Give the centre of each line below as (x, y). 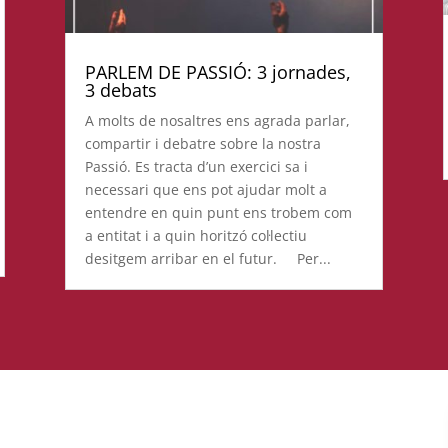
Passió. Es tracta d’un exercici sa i (196, 167)
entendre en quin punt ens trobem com (218, 213)
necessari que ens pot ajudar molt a (205, 190)
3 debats (120, 90)
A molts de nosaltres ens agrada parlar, (217, 121)
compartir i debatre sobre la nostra (202, 144)
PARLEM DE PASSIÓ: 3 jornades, (217, 72)
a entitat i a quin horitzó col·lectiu (195, 236)
